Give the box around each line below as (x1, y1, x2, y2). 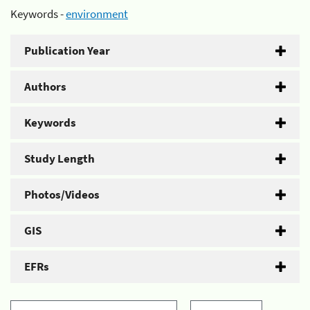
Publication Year (24, 42, 110, 58)
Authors (24, 78, 66, 94)
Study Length (24, 150, 95, 166)
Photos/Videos (24, 186, 100, 202)
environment (66, 6, 128, 21)
